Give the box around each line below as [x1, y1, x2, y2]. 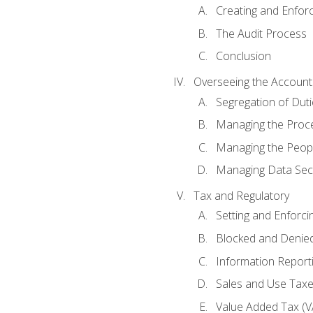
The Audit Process [215, 25, 307, 41]
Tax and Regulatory [193, 188, 289, 204]
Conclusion [215, 48, 271, 64]
